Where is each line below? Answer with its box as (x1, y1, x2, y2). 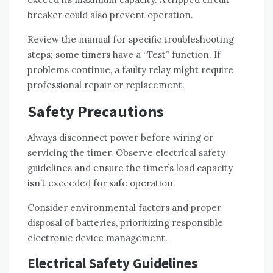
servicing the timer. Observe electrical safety (27, 146, 225, 158)
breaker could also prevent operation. (27, 9, 193, 21)
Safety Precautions (27, 101, 164, 121)
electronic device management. (27, 232, 168, 244)
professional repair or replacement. (27, 79, 185, 91)
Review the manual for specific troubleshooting (27, 33, 234, 45)
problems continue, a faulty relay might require (27, 63, 233, 76)
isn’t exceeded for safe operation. (27, 177, 175, 189)
